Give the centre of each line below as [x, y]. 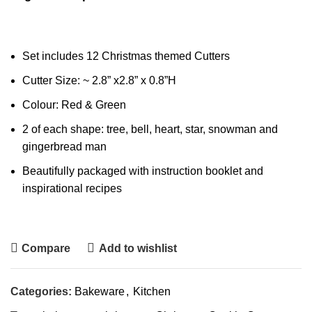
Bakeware [100, 291]
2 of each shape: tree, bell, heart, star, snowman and [150, 129]
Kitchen [152, 291]
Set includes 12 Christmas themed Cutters [126, 56]
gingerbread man [64, 147]
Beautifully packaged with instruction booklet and [143, 171]
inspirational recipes [72, 188]
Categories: [41, 291]
